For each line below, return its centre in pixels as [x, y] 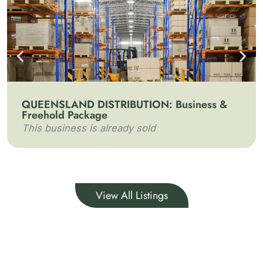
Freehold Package [65, 115]
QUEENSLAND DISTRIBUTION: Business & [124, 104]
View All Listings [131, 195]
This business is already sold [89, 128]
